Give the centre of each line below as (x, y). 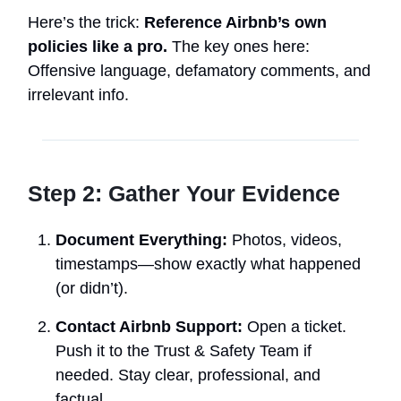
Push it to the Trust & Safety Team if (183, 350)
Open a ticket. (294, 326)
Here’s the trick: (86, 22)
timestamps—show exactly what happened (208, 264)
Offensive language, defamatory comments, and (199, 70)
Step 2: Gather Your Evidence (184, 193)
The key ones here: (239, 46)
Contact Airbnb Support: (149, 326)
